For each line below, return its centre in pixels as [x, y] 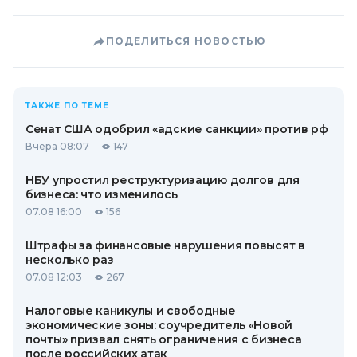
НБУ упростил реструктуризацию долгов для [163, 180]
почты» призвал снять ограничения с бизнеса [164, 339]
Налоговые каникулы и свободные [131, 310]
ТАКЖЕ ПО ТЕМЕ [67, 105]
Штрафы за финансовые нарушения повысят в [165, 245]
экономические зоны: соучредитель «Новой [159, 325]
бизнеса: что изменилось [102, 194]
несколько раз [70, 259]
